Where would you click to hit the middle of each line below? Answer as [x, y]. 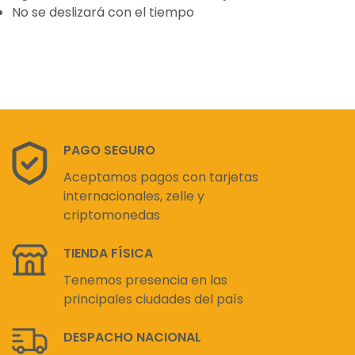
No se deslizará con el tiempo [103, 12]
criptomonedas [112, 215]
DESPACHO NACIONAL [132, 337]
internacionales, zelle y [134, 196]
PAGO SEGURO [109, 150]
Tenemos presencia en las [145, 280]
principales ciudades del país [153, 299]
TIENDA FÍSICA [108, 253]
